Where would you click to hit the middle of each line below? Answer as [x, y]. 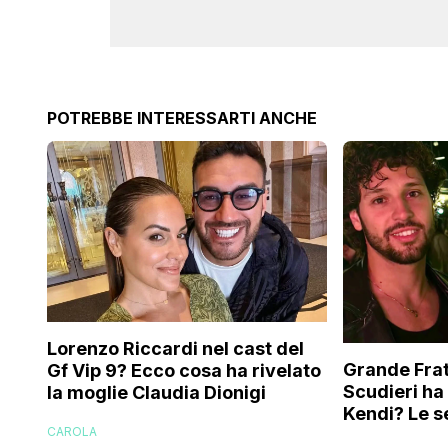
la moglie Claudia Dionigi [156, 393]
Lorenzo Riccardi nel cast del [175, 349]
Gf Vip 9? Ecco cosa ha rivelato [184, 371]
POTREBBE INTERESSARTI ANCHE [182, 118]
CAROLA [72, 432]
